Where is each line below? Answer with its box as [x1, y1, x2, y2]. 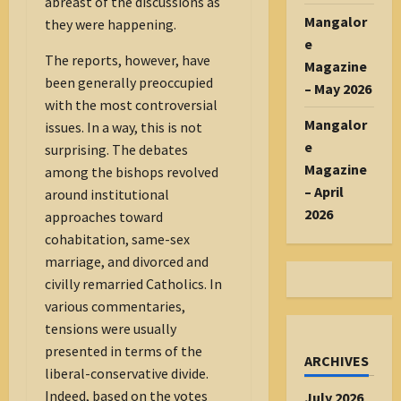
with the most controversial [45, 96, 218, 115]
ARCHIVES [303, 352, 369, 370]
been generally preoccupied [45, 73, 213, 92]
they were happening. [45, 15, 176, 34]
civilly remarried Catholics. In [45, 275, 222, 294]
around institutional [45, 185, 169, 204]
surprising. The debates [45, 141, 188, 159]
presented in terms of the [45, 342, 202, 361]
